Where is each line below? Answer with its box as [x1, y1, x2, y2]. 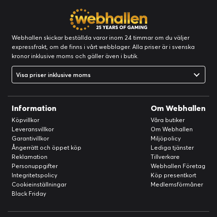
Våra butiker [151, 116, 185, 124]
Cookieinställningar [12, 181, 66, 188]
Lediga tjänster [151, 144, 194, 152]
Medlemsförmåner [151, 181, 203, 188]
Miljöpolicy [151, 135, 181, 142]
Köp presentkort [151, 171, 196, 179]
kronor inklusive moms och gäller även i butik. [12, 52, 139, 60]
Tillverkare [151, 153, 180, 161]
